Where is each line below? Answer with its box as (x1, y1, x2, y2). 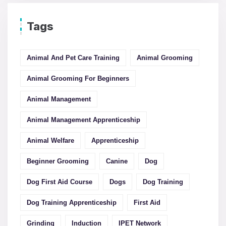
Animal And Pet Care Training (27, 54, 120, 62)
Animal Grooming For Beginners (27, 75, 129, 83)
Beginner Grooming (27, 157, 89, 165)
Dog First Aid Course (27, 178, 92, 186)
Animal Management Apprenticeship (27, 116, 140, 124)
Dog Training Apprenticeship (27, 199, 117, 207)
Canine (106, 157, 128, 165)
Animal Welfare (27, 137, 74, 145)
